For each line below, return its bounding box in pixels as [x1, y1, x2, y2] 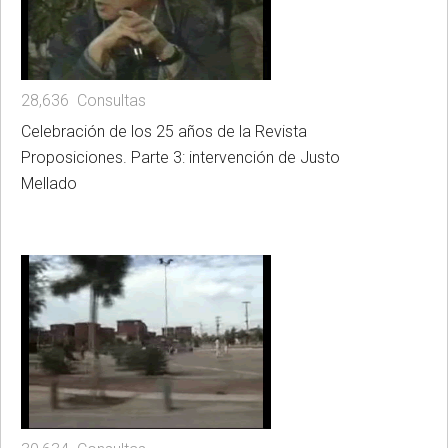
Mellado [21, 173, 77, 193]
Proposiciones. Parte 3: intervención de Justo [21, 147, 340, 167]
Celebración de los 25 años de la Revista [21, 121, 307, 141]
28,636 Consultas [21, 90, 146, 110]
